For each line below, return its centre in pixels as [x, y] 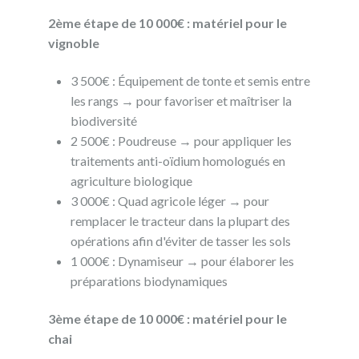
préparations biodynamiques [149, 280]
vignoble [74, 42]
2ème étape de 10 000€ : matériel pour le [168, 22]
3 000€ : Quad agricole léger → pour [170, 200]
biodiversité [104, 120]
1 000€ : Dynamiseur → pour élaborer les [183, 260]
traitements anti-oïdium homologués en [178, 160]
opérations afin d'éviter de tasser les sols [181, 240]
